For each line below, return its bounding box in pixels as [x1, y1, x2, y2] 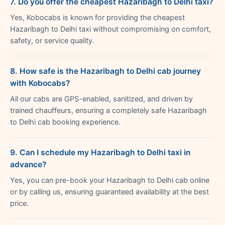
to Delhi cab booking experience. [10, 117, 121, 127]
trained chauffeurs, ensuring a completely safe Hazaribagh [10, 105, 207, 115]
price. [10, 198, 29, 208]
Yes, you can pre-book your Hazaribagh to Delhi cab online [10, 175, 209, 185]
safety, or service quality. [10, 36, 94, 45]
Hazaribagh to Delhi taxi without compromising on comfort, [10, 24, 211, 34]
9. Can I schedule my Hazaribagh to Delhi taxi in [10, 147, 190, 157]
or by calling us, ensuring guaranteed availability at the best [10, 187, 209, 196]
